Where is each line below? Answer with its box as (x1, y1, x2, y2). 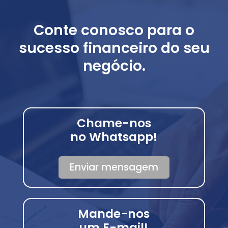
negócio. (82, 56, 146, 76)
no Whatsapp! (70, 129, 158, 146)
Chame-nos (76, 115, 151, 132)
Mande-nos (78, 206, 150, 222)
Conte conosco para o (34, 20, 194, 41)
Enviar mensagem (69, 160, 158, 175)
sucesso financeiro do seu (18, 38, 210, 59)
